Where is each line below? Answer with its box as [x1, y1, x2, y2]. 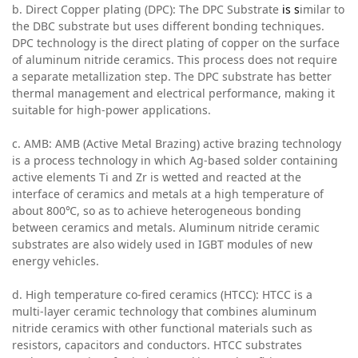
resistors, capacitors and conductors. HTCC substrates [12, 337, 302, 353]
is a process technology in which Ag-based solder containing [12, 153, 338, 169]
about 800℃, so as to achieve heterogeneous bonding [12, 203, 301, 219]
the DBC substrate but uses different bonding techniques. [12, 18, 324, 34]
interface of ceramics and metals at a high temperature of [12, 186, 324, 202]
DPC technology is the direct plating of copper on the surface [12, 35, 340, 51]
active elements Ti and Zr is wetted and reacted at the [12, 169, 301, 185]
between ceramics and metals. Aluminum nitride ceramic [12, 220, 320, 236]
